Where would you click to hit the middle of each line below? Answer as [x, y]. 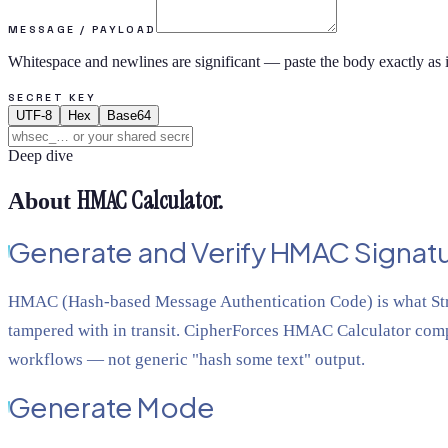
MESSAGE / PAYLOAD [82, 29]
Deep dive [40, 155]
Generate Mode [111, 407]
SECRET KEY [52, 97]
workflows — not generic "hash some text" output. [186, 360]
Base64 [129, 115]
